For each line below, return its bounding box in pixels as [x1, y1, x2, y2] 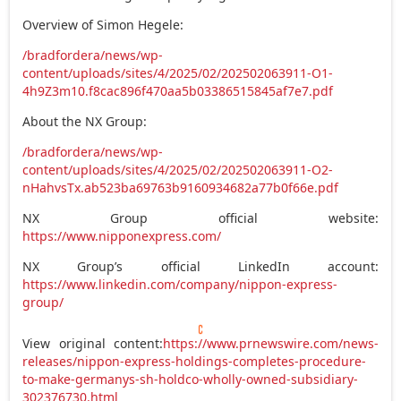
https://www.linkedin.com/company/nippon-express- [22, 275, 338, 293]
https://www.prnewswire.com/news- [162, 334, 379, 352]
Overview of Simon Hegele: [22, 15, 184, 33]
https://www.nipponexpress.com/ [22, 226, 222, 244]
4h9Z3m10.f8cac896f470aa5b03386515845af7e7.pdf [22, 81, 334, 99]
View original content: [22, 334, 163, 352]
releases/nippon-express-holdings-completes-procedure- [22, 352, 367, 370]
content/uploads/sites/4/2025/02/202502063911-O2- [22, 160, 334, 178]
